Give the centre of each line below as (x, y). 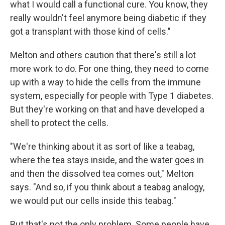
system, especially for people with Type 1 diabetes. (112, 96)
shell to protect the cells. (59, 123)
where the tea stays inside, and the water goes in (107, 160)
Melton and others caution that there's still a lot (103, 55)
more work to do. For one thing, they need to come (109, 69)
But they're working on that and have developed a (107, 109)
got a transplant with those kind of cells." (90, 31)
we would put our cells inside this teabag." (93, 201)
